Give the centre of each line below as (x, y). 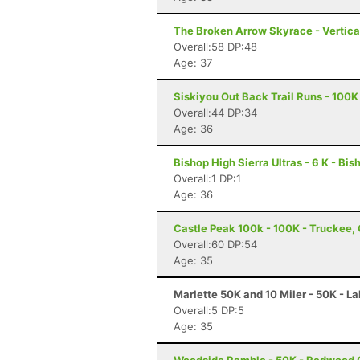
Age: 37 (193, 63)
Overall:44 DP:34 (215, 112)
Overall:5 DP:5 (209, 310)
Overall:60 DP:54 (215, 244)
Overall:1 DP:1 (207, 178)
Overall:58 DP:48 (215, 47)
